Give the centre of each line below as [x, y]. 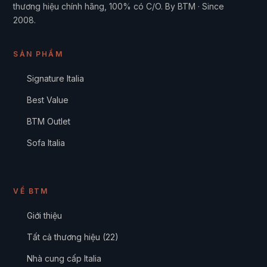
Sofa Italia [46, 143]
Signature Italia [55, 78]
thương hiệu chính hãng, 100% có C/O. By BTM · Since [119, 6]
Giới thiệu [44, 215]
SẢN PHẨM [38, 54]
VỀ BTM [31, 191]
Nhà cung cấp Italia [64, 258]
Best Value [47, 100]
